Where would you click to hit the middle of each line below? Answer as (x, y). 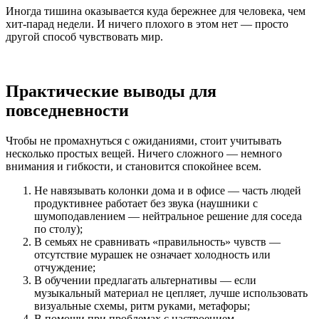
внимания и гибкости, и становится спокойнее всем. (134, 166)
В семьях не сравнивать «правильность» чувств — (157, 241)
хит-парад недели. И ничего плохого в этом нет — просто (147, 24)
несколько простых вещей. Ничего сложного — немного (144, 153)
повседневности (67, 111)
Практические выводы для (111, 91)
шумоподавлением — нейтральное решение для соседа (168, 216)
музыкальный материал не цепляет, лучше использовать (171, 293)
